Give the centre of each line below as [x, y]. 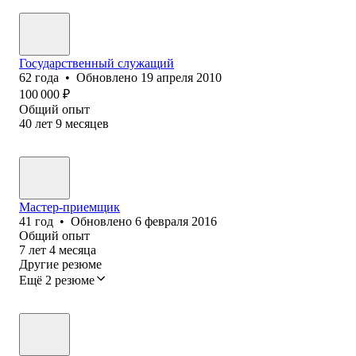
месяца [77, 250]
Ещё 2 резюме [57, 280]
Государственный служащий [97, 63]
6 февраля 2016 [176, 221]
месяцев [87, 123]
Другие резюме [60, 264]
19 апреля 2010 [181, 77]
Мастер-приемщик [70, 207]
